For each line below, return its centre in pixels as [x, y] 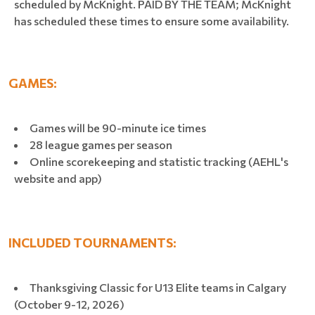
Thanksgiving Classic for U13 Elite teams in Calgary [158, 287]
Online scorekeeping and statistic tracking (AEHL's [159, 161]
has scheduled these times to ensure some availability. [152, 20]
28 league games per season [101, 144]
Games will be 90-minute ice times [118, 127]
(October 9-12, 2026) [69, 304]
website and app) [58, 178]
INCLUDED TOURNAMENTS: [92, 242]
